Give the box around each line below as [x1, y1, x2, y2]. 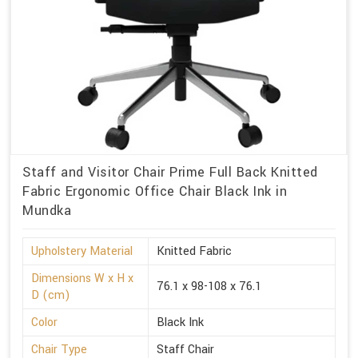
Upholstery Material [31, 242, 133, 260]
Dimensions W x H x [31, 269, 133, 287]
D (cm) [31, 286, 70, 304]
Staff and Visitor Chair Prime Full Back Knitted [22, 162, 318, 181]
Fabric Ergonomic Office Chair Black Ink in [22, 181, 287, 201]
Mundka [22, 201, 71, 220]
